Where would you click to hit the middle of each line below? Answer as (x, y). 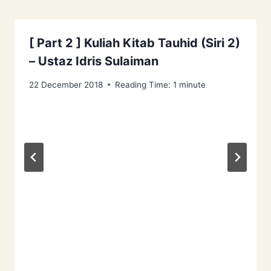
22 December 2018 (66, 84)
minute (192, 84)
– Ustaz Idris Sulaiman (94, 61)
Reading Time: (143, 84)
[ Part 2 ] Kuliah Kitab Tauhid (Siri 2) (135, 43)
